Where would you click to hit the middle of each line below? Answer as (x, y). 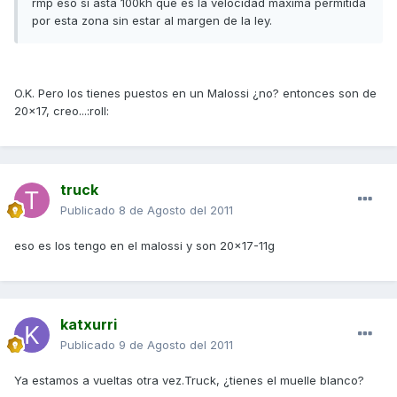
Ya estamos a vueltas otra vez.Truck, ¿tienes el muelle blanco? (189, 381)
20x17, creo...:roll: (62, 111)
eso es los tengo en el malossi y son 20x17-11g (144, 246)
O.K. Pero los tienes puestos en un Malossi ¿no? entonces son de (195, 93)
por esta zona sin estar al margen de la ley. (152, 21)
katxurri (89, 325)
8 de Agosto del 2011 (176, 210)
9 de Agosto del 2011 (176, 345)
